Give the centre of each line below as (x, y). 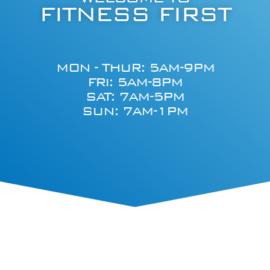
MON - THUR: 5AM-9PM (135, 67)
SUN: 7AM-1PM (135, 111)
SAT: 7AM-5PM (135, 96)
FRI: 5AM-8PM (135, 82)
